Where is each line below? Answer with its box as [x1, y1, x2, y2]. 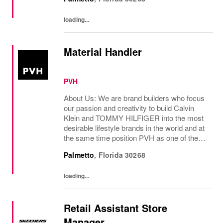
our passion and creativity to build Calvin [64, 103, 194, 113]
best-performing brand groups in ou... [64, 142, 183, 153]
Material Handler [64, 44, 142, 59]
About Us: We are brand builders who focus [64, 93, 205, 103]
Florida [98, 150, 123, 160]
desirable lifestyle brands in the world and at [64, 122, 205, 133]
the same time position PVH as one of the [64, 132, 198, 143]
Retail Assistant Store [64, 201, 167, 215]
